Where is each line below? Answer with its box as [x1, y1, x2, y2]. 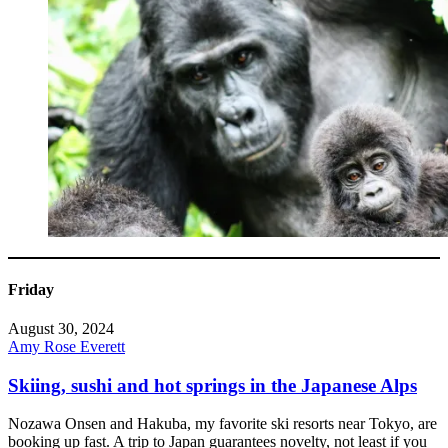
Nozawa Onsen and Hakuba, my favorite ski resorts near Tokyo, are [8, 415, 437, 433]
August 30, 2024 [8, 320, 114, 337]
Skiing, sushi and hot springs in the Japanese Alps [8, 374, 417, 396]
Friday [8, 280, 54, 298]
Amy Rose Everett [8, 338, 125, 355]
